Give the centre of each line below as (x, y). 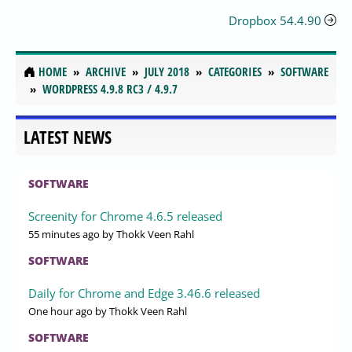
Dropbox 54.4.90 (275, 20)
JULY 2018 (167, 72)
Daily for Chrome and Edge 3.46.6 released (144, 293)
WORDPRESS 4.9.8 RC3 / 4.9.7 (110, 89)
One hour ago (60, 312)
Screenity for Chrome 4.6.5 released (125, 216)
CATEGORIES (235, 72)
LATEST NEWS (68, 137)
